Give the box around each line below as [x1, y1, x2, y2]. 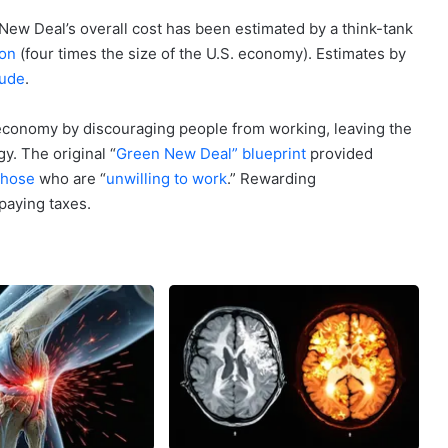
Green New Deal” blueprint [116, 143, 306, 163]
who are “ [35, 168, 106, 188]
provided [306, 143, 373, 163]
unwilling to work [106, 168, 227, 188]
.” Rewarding [227, 168, 316, 188]
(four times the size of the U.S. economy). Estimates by [16, 43, 406, 63]
